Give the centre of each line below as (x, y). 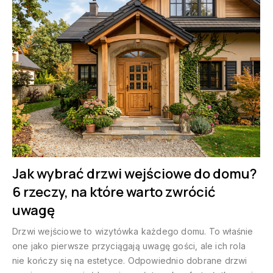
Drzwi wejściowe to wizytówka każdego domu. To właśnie (133, 232)
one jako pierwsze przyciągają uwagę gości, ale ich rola (129, 246)
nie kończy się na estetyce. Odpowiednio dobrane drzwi (130, 261)
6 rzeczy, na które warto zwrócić (114, 192)
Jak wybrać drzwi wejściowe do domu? (135, 174)
